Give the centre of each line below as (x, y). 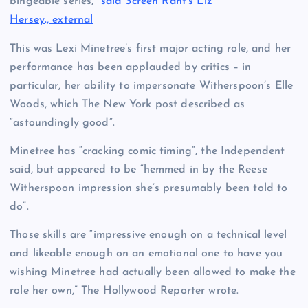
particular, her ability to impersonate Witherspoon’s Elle (152, 86)
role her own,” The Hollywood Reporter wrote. (124, 290)
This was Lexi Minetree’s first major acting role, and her (151, 48)
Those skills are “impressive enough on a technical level (148, 235)
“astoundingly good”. (62, 123)
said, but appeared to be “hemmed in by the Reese (139, 169)
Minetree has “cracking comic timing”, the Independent (147, 151)
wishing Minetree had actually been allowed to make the (153, 272)
